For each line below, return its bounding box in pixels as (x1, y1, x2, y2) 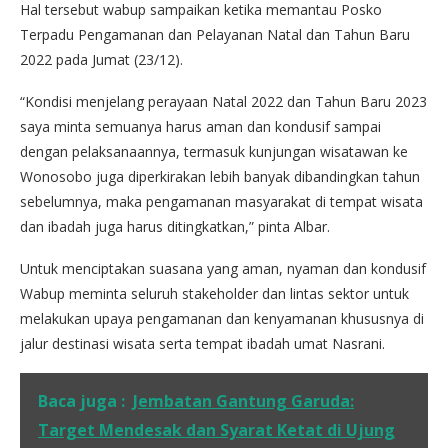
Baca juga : (38, 389, 125, 412)
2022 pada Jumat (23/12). (20, 49, 183, 69)
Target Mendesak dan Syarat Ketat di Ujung (38, 418, 395, 441)
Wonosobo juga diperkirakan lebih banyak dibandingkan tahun (20, 166, 420, 186)
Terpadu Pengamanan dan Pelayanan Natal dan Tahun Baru (20, 24, 410, 44)
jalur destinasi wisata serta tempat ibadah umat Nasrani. (20, 333, 385, 353)
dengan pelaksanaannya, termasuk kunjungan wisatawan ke (20, 141, 408, 161)
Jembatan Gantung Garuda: (133, 389, 354, 412)
